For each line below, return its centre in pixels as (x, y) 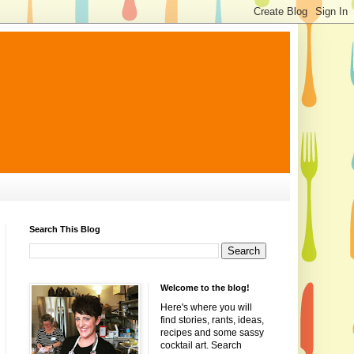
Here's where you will (206, 308)
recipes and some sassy (212, 333)
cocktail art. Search (201, 346)
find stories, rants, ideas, (212, 320)
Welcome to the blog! (205, 288)
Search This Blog (64, 230)
